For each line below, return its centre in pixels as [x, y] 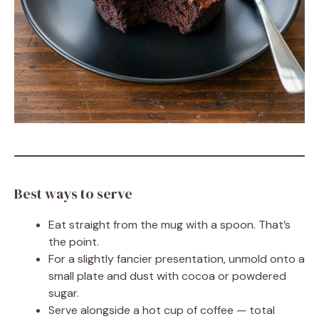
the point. [74, 242]
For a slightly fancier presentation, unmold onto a [177, 259]
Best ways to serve [73, 194]
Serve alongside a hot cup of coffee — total [162, 310]
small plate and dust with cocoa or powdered [167, 276]
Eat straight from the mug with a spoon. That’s [169, 225]
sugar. [64, 293]
